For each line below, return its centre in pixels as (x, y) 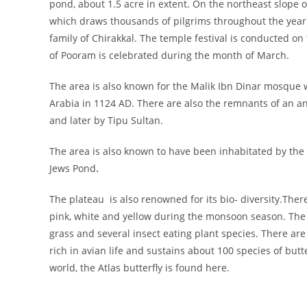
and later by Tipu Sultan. (106, 121)
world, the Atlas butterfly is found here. (139, 268)
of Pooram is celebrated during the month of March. (169, 56)
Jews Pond (73, 169)
